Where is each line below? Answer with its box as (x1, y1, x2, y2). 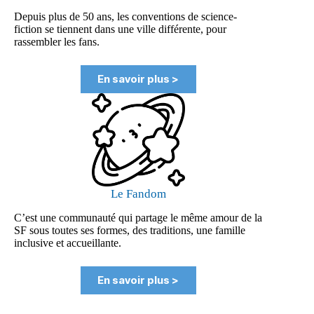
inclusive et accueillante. (14, 236, 121, 249)
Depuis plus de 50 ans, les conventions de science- (14, 10, 237, 22)
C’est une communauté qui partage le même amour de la (14, 211, 262, 224)
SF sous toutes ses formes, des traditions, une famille (14, 224, 245, 236)
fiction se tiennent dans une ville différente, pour (14, 22, 226, 35)
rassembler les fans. (14, 35, 100, 48)
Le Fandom (110, 186, 166, 200)
